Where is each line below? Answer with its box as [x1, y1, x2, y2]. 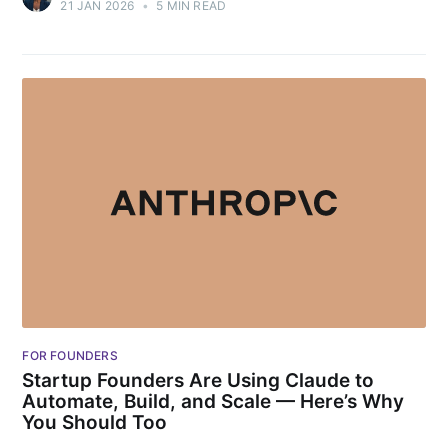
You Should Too [22, 410, 168, 434]
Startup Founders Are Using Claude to [22, 368, 375, 392]
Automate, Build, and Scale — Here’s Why [22, 389, 405, 413]
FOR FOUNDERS [22, 347, 118, 363]
